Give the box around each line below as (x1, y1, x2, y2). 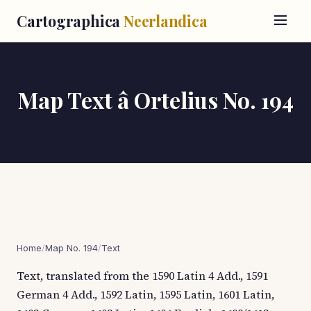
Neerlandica (123, 11, 208, 31)
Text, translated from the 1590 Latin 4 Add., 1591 (17, 268, 268, 283)
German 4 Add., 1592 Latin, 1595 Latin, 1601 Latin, (17, 287, 274, 302)
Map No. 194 (45, 243, 98, 253)
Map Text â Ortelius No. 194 (17, 85, 294, 115)
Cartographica (17, 11, 124, 31)
